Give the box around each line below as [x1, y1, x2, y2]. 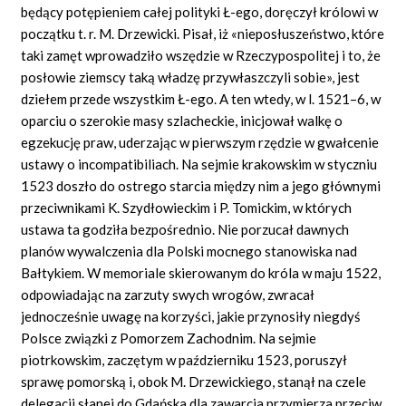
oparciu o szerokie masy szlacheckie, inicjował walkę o [21, 111, 343, 129]
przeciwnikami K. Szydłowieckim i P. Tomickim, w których [21, 198, 353, 216]
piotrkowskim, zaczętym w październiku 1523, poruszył [21, 351, 348, 368]
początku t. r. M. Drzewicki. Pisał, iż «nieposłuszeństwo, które [21, 24, 385, 42]
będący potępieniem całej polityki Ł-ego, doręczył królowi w [21, 3, 379, 20]
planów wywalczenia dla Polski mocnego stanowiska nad [21, 242, 358, 259]
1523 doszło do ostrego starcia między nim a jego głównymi [21, 177, 382, 194]
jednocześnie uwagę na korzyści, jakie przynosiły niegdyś [21, 307, 362, 324]
